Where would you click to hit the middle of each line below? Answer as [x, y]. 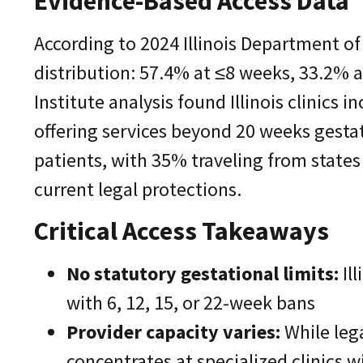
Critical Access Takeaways [181, 231]
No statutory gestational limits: [203, 274]
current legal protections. [138, 189]
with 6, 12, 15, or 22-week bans [191, 303]
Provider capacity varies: [173, 332]
